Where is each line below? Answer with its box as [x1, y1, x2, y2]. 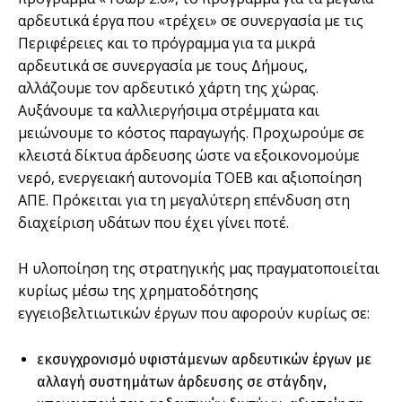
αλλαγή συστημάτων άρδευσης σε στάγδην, [37, 372, 327, 390]
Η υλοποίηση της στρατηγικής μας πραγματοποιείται [18, 258, 380, 278]
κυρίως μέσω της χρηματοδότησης [18, 280, 258, 301]
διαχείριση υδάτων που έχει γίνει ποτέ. [18, 212, 289, 232]
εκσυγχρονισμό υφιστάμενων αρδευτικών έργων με [37, 350, 371, 368]
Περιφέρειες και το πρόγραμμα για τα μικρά [18, 32, 315, 53]
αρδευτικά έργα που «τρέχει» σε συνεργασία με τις [18, 10, 363, 31]
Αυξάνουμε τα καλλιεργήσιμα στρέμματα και [18, 100, 319, 120]
